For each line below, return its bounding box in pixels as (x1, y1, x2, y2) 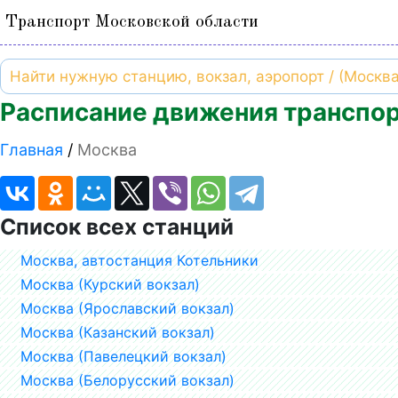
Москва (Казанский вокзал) (20, 322, 215, 341)
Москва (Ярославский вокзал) (20, 298, 235, 317)
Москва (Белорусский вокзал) (20, 370, 235, 389)
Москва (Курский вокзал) (20, 275, 200, 293)
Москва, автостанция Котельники (20, 251, 259, 269)
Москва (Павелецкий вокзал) (20, 346, 227, 365)
